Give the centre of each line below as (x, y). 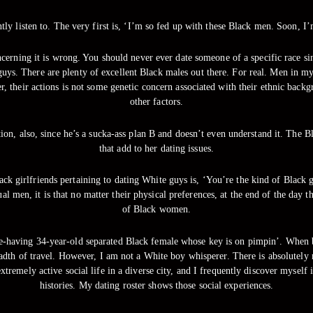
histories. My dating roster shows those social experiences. (156, 285)
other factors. (156, 102)
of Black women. (156, 210)
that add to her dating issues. (156, 148)
